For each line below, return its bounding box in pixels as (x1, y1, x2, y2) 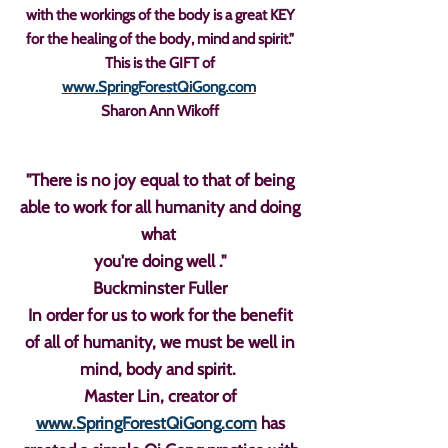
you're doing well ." (94, 251, 226, 271)
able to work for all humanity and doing (20, 197, 300, 217)
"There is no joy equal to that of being (26, 170, 294, 190)
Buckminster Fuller (93, 278, 227, 298)
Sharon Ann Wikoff (101, 102, 219, 120)
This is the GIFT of (105, 54, 215, 72)
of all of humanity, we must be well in (25, 332, 295, 352)
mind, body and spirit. (80, 359, 240, 379)
